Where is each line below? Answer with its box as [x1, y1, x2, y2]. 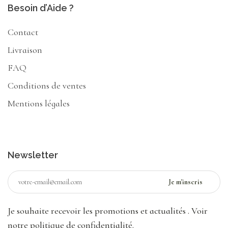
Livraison [8, 44, 42, 56]
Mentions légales [8, 98, 70, 109]
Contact [8, 26, 38, 38]
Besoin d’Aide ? [8, 3, 74, 14]
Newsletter [8, 150, 58, 161]
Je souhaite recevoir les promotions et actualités [8, 205, 188, 217]
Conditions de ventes [8, 80, 86, 92]
